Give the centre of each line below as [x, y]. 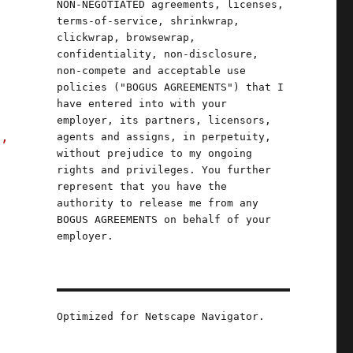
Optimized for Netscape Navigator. [160, 316]
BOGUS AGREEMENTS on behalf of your [163, 219]
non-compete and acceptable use [151, 71]
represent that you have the [141, 186]
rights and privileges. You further [163, 170]
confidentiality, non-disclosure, [157, 54]
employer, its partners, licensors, [163, 120]
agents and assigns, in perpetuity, [163, 137]
